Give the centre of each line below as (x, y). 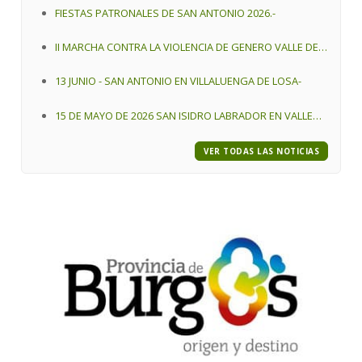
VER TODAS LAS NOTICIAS (262, 151)
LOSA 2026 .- (85, 66)
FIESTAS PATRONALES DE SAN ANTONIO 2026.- (166, 13)
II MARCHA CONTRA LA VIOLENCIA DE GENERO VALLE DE (187, 47)
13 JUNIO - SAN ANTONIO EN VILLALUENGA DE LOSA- (179, 81)
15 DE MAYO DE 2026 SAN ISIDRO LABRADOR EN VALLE (184, 115)
